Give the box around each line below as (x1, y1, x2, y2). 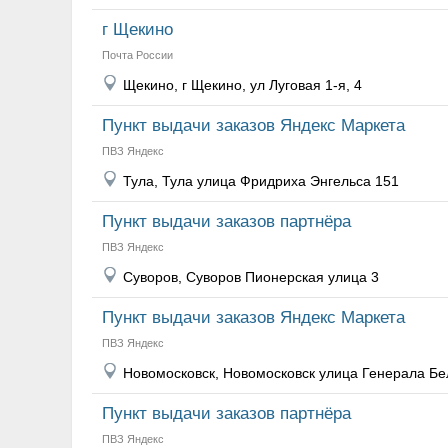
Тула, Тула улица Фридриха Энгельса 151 (123, 173, 399, 189)
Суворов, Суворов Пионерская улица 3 (123, 269, 379, 285)
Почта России (102, 49, 173, 61)
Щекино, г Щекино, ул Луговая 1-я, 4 (123, 77, 362, 93)
